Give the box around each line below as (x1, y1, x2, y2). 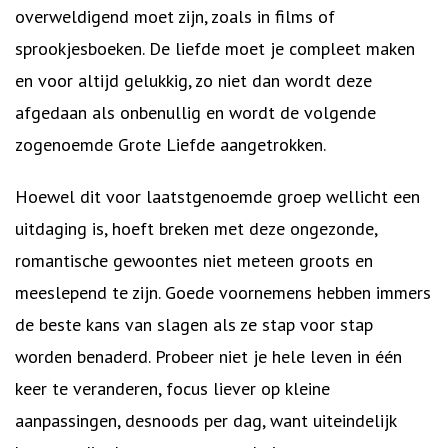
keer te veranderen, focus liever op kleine (15, 377, 330, 400)
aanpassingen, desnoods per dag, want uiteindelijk (15, 409, 396, 432)
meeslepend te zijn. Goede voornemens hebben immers (15, 281, 431, 304)
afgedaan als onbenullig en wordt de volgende (15, 101, 376, 124)
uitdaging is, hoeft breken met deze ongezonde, (15, 217, 377, 240)
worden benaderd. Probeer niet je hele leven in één (15, 345, 402, 368)
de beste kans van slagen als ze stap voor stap (15, 313, 373, 336)
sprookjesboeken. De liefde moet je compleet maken (15, 37, 415, 60)
